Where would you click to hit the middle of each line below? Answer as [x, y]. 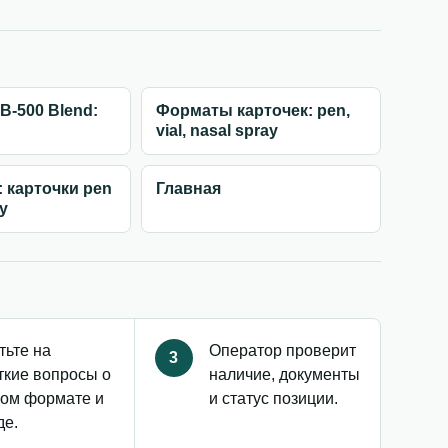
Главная [189, 188]
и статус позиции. [273, 398]
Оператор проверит [282, 350]
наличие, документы [284, 374]
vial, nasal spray [217, 130]
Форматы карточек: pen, [253, 110]
